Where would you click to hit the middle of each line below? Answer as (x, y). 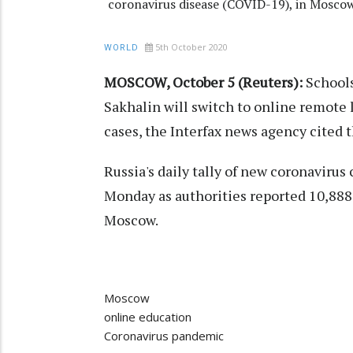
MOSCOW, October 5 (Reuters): (203, 82)
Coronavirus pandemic (164, 336)
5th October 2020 (191, 47)
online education (148, 317)
